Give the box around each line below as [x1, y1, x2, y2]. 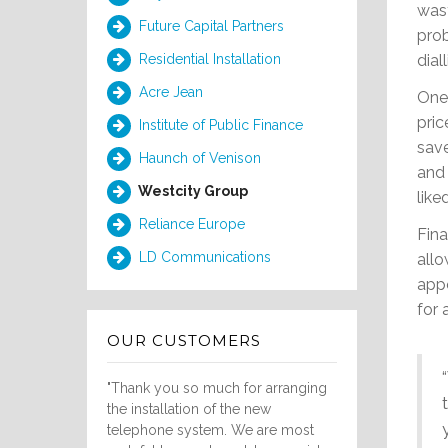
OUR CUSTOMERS [107, 331, 261, 350]
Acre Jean [135, 84, 203, 100]
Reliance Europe [135, 216, 245, 232]
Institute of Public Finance [135, 117, 303, 133]
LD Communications [135, 249, 271, 265]
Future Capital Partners [135, 18, 284, 34]
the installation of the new [107, 401, 271, 417]
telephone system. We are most [107, 422, 314, 438]
